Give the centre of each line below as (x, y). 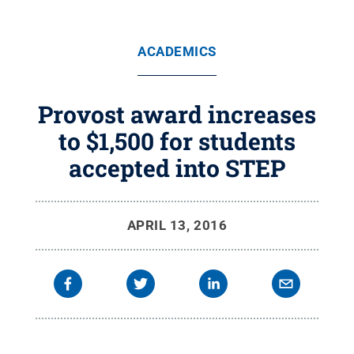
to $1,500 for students (177, 141)
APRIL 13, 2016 (177, 225)
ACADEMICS (177, 51)
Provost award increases (177, 114)
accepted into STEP (177, 168)
